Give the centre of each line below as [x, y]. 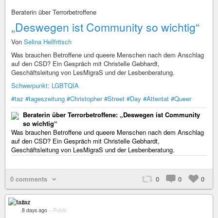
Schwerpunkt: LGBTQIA [45, 85]
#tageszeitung [45, 99]
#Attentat [156, 99]
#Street [114, 99]
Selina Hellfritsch [48, 42]
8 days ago [35, 210]
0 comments [29, 179]
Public [60, 210]
